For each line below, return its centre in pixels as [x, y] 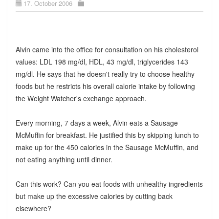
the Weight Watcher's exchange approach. [81, 98]
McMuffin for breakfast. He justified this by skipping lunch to [107, 135]
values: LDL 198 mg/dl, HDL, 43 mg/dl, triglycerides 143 [102, 61]
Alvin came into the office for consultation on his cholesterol [107, 49]
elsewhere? [33, 208]
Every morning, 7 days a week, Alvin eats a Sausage [97, 122]
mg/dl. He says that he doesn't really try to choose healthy [105, 74]
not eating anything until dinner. [64, 159]
